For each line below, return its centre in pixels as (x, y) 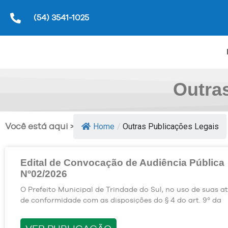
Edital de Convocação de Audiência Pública (122, 162)
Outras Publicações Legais (170, 126)
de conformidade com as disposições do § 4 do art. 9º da (121, 200)
